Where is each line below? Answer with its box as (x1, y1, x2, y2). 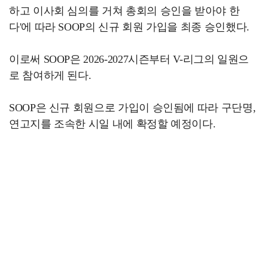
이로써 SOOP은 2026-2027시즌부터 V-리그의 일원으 (9, 53, 249, 65)
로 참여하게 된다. (9, 69, 92, 81)
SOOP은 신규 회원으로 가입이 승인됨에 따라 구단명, (9, 101, 256, 114)
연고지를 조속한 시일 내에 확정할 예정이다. (9, 117, 216, 130)
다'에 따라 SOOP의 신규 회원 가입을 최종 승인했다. (9, 20, 249, 33)
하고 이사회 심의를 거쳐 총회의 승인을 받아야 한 (9, 4, 240, 17)
